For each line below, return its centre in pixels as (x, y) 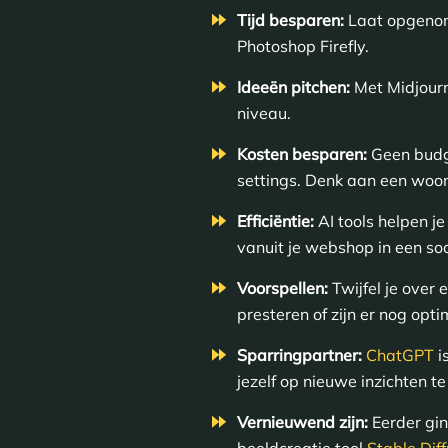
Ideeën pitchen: (293, 86)
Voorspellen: (282, 287)
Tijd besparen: (292, 19)
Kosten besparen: (301, 153)
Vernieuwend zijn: (302, 421)
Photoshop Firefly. (302, 45)
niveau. (263, 112)
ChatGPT (399, 354)
